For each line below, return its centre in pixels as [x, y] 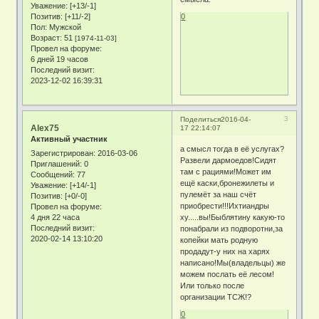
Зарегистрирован [62, 153]
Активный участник [69, 139]
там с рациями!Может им [226, 171]
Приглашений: [57, 163]
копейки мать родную [219, 240]
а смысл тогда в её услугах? [232, 148]
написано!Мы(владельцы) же [233, 262]
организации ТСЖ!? [216, 297]
